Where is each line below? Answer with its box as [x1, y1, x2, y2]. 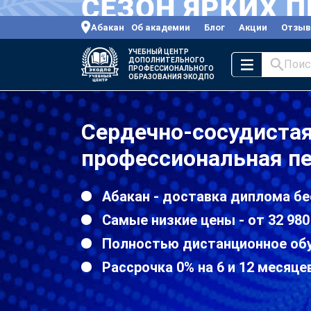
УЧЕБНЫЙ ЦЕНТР [128, 47, 189, 56]
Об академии [131, 22, 190, 33]
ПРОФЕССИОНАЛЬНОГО [128, 64, 214, 72]
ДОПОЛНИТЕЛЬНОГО [128, 56, 205, 64]
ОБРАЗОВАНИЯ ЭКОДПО [128, 72, 215, 81]
